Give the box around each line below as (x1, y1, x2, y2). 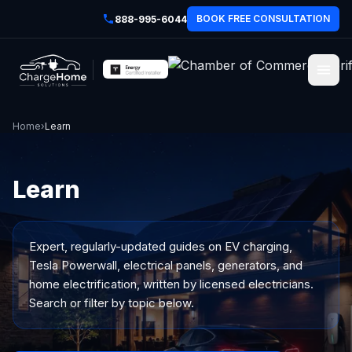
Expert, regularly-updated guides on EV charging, (29, 239, 292, 254)
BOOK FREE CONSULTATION (196, 13, 330, 24)
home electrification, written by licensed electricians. (29, 277, 313, 291)
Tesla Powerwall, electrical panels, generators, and (29, 258, 302, 273)
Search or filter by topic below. (29, 295, 194, 310)
